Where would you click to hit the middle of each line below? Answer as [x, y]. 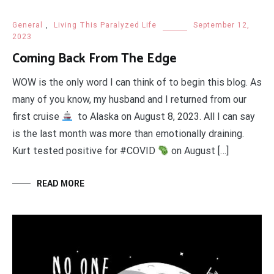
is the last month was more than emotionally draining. [128, 134]
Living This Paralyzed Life [105, 25]
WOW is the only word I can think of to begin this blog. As [137, 83]
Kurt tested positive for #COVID [85, 151]
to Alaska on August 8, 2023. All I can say [164, 117]
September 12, [221, 25]
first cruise [37, 117]
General [28, 25]
